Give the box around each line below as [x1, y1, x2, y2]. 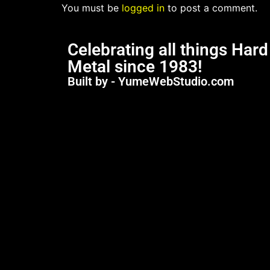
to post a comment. [165, 1, 257, 14]
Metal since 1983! [67, 57, 202, 77]
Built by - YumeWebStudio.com [67, 74, 234, 89]
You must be [61, 1, 122, 14]
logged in [122, 1, 165, 14]
